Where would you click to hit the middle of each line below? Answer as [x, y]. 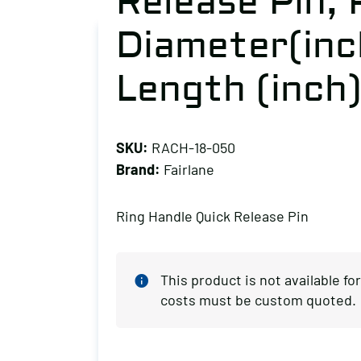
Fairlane [187, 169]
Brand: [138, 169]
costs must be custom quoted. [258, 300]
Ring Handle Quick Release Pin [212, 216]
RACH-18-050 [192, 147]
